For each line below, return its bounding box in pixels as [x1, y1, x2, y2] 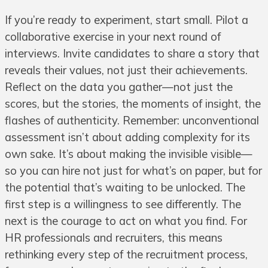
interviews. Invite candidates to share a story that [5, 46, 260, 60]
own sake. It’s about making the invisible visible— [5, 147, 252, 161]
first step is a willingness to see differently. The [5, 197, 241, 211]
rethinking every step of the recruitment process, [5, 247, 248, 261]
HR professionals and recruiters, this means [5, 230, 223, 245]
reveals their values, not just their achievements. [5, 63, 248, 77]
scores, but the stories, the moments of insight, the [5, 96, 261, 111]
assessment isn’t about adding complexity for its [5, 130, 250, 144]
